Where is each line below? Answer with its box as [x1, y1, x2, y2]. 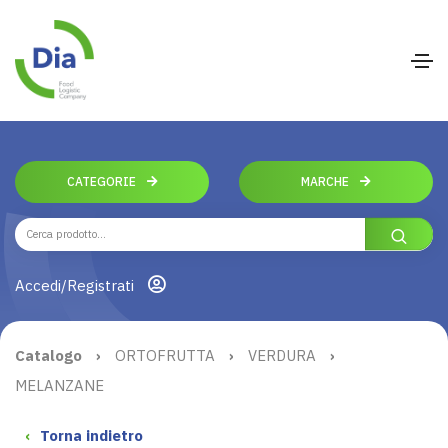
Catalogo [15, 345, 82, 365]
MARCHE [301, 173, 352, 189]
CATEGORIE [66, 173, 139, 189]
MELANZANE [15, 375, 104, 395]
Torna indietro [40, 425, 143, 445]
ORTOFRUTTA [115, 345, 215, 365]
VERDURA [248, 345, 316, 365]
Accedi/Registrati [15, 275, 138, 295]
